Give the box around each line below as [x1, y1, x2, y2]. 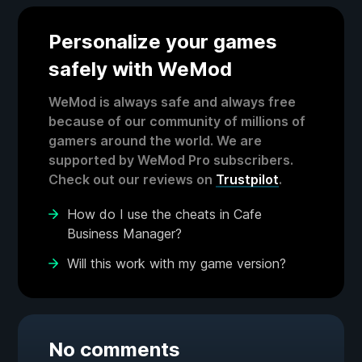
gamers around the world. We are [48, 133, 262, 149]
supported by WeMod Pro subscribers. [48, 152, 293, 169]
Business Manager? [67, 225, 182, 242]
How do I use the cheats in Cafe [67, 206, 262, 223]
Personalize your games [48, 30, 277, 54]
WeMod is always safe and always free [48, 94, 296, 111]
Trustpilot [216, 171, 279, 188]
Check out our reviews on [48, 171, 216, 188]
